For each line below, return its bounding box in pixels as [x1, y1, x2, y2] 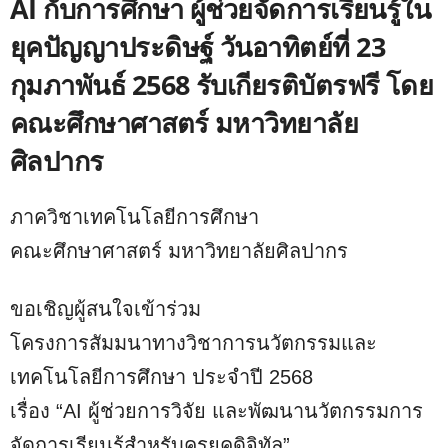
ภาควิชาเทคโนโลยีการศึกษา [10, 205, 259, 228]
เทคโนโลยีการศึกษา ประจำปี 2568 [10, 365, 313, 388]
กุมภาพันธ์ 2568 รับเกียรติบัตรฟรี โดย [10, 65, 434, 103]
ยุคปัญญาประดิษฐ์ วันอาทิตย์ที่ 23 [10, 27, 386, 65]
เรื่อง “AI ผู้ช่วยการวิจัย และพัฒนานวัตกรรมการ [10, 399, 423, 422]
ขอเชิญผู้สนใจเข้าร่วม [10, 297, 201, 320]
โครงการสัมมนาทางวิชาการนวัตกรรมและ [10, 331, 377, 354]
